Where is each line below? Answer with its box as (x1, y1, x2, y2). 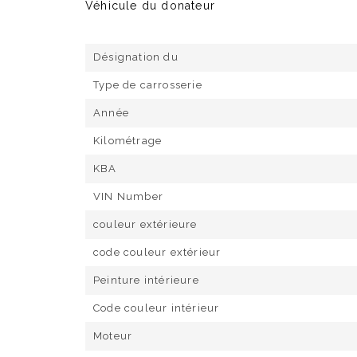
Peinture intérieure (93, 274, 199, 286)
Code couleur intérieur (93, 302, 220, 314)
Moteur (93, 330, 133, 342)
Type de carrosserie (93, 79, 202, 91)
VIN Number (93, 190, 163, 202)
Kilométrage (93, 135, 163, 147)
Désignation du (93, 51, 178, 63)
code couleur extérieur (93, 246, 222, 258)
